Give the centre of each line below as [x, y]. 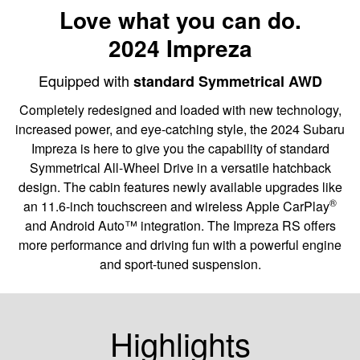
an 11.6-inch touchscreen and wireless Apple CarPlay [176, 206]
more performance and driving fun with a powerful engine [180, 244]
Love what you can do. [180, 19]
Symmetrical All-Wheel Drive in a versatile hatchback [180, 167]
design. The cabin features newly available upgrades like [180, 186]
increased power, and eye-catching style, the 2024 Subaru [180, 129]
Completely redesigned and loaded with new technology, [180, 109]
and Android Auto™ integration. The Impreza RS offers [180, 225]
